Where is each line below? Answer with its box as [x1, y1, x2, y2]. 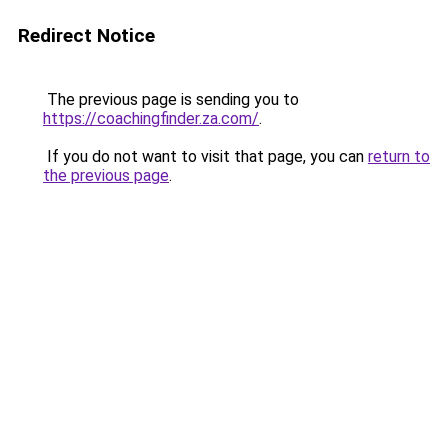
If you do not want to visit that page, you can [43, 147, 368, 166]
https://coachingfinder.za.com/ [43, 109, 259, 128]
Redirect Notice [18, 24, 155, 47]
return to [368, 147, 430, 166]
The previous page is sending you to [43, 90, 299, 109]
